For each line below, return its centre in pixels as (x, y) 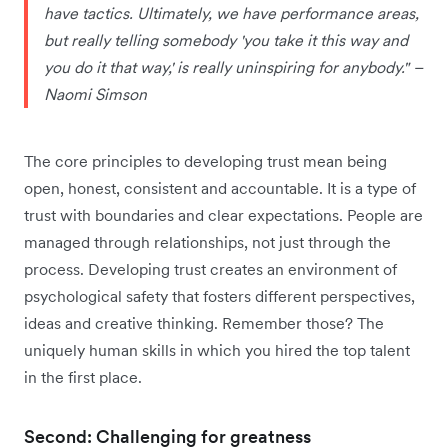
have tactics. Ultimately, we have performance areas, (231, 13)
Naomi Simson (95, 94)
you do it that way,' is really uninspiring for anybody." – (233, 67)
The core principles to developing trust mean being (205, 161)
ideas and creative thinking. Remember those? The (204, 323)
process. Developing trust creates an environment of (210, 269)
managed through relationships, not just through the (207, 242)
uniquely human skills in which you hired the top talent (217, 350)
